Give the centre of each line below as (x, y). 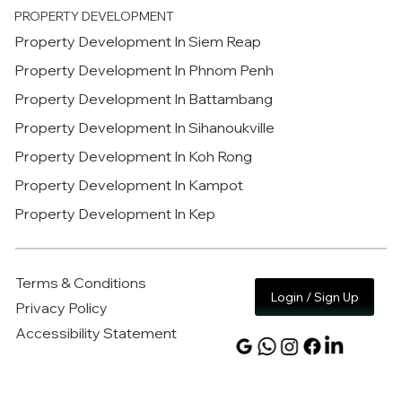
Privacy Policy (62, 307)
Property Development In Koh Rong (134, 157)
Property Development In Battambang (144, 99)
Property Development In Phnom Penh (144, 70)
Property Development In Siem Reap (138, 42)
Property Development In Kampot (129, 185)
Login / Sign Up (314, 297)
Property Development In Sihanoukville (145, 128)
